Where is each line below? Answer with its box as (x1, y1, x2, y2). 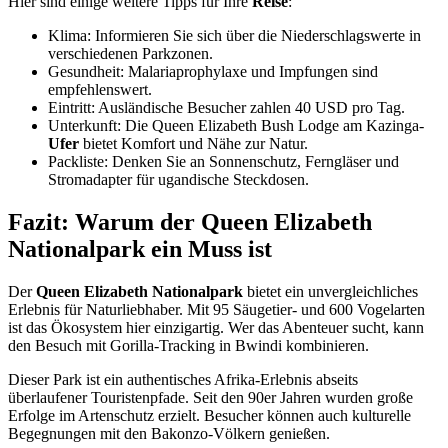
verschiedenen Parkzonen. (48, 45, 213, 63)
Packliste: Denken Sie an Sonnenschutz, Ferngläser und (48, 153, 399, 171)
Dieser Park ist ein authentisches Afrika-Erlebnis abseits (8, 370, 358, 388)
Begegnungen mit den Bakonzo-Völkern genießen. (8, 424, 330, 442)
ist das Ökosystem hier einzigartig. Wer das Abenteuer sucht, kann (8, 318, 424, 336)
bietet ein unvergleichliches (243, 282, 418, 300)
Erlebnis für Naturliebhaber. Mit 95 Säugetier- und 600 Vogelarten (8, 300, 425, 318)
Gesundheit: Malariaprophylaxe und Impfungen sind (48, 63, 378, 81)
